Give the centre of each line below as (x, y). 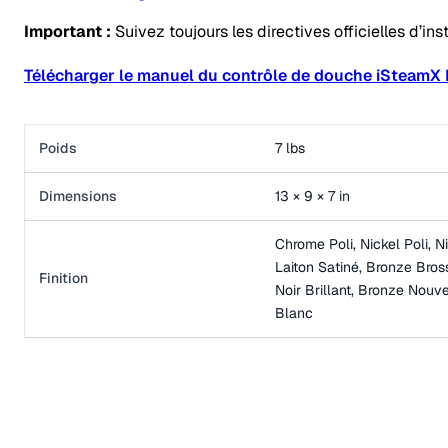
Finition (63, 277)
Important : (67, 31)
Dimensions (78, 195)
